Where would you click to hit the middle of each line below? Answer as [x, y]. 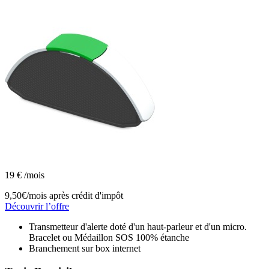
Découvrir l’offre [37, 206]
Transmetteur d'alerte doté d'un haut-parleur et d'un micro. [138, 226]
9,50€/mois [26, 195]
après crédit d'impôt [86, 195]
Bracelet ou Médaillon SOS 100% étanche [109, 237]
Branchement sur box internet [85, 248]
